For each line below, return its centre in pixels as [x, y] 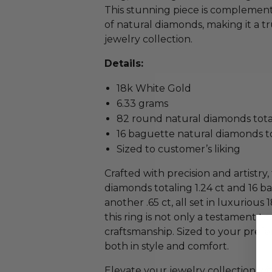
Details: [124, 63]
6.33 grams [142, 104]
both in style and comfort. [167, 246]
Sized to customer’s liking [178, 149]
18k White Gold [154, 88]
